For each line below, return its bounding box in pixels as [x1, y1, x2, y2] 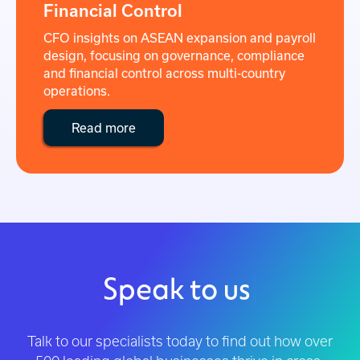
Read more [72, 121, 136, 136]
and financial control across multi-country [43, 65, 285, 80]
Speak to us [102, 265, 251, 310]
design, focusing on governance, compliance [43, 47, 305, 63]
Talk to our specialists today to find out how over [27, 333, 333, 350]
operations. [43, 83, 110, 98]
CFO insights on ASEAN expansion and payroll [43, 30, 316, 45]
